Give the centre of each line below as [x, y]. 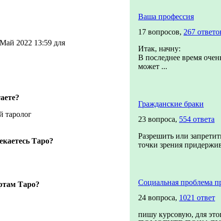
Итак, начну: [159, 49]
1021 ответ [197, 198]
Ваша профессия [166, 17]
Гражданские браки [171, 104]
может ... [153, 66]
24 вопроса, [159, 198]
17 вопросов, [161, 32]
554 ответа [197, 119]
